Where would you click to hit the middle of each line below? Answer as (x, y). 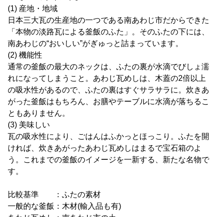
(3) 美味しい (29, 124)
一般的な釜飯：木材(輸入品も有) (64, 206)
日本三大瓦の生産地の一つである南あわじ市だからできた (108, 20)
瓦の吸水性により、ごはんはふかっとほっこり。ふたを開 (108, 136)
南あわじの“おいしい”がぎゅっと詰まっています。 (95, 43)
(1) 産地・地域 (33, 8)
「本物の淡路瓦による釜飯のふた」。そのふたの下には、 (108, 31)
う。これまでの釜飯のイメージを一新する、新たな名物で (108, 159)
